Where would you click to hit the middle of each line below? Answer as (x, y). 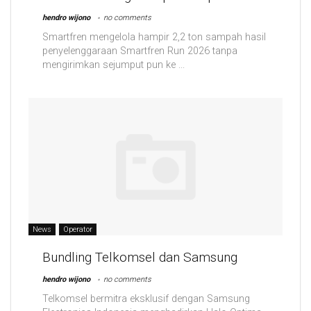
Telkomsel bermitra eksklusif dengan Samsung (146, 299)
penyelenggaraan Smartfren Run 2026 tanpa (140, 51)
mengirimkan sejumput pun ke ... (114, 65)
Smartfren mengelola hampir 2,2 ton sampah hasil (154, 37)
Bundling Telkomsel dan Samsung (140, 258)
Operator (78, 230)
